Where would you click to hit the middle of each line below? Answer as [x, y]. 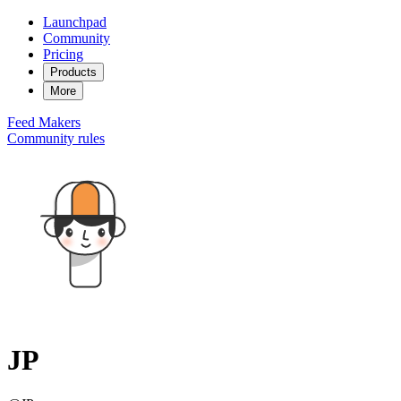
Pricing [63, 54]
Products [73, 72]
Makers [60, 122]
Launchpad [75, 22]
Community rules [56, 138]
